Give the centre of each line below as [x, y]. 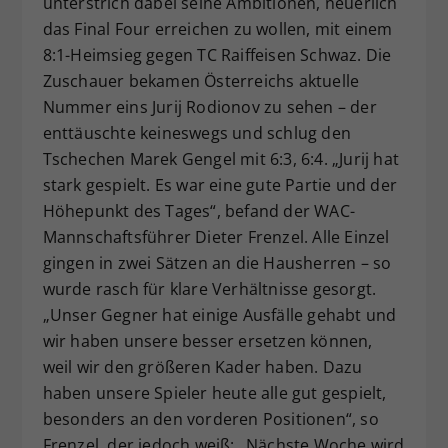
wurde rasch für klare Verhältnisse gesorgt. [209, 289]
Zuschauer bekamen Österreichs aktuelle [201, 81]
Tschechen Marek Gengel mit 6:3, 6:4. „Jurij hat [220, 159]
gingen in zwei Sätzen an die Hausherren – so [217, 263]
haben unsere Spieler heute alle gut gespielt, [214, 393]
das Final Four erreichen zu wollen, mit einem [217, 29]
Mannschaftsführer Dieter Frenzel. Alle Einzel [216, 237]
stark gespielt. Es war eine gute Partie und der [219, 185]
